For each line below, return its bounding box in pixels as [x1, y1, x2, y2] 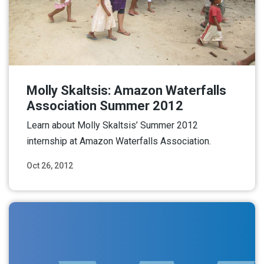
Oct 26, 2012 [27, 160, 73, 170]
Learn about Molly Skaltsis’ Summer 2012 [27, 119, 198, 131]
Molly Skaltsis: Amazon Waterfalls [27, 82, 226, 98]
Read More [197, 174, 237, 184]
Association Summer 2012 [27, 98, 183, 113]
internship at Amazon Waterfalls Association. [27, 135, 211, 147]
